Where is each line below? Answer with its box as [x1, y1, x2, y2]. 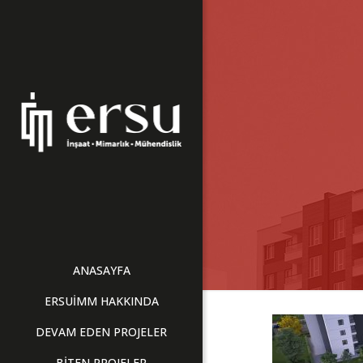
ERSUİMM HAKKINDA [44, 293, 159, 309]
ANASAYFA [72, 263, 130, 278]
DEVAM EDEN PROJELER [36, 324, 167, 340]
